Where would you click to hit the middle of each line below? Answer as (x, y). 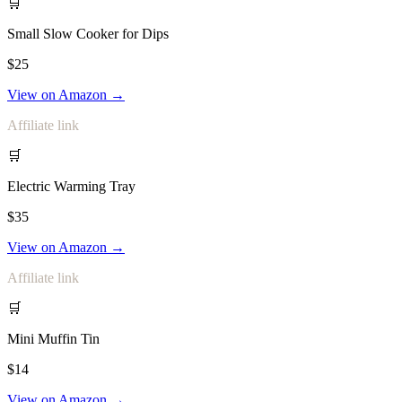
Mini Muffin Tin (53, 339)
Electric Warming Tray (71, 187)
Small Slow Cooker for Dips (88, 34)
